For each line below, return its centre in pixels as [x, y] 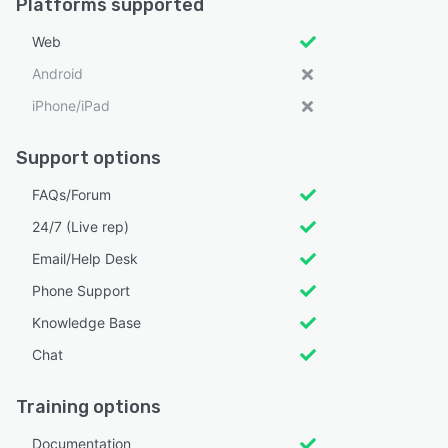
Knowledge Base [86, 323]
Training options [88, 407]
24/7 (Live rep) [80, 227]
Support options [88, 158]
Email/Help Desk [85, 259]
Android [57, 74]
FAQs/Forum [71, 195]
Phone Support [81, 291]
